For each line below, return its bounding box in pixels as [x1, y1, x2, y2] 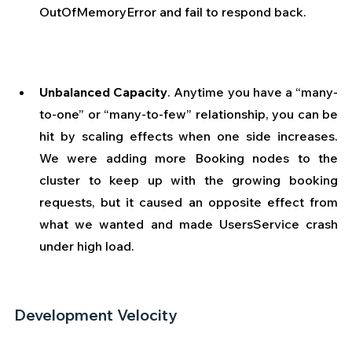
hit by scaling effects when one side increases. [39, 128, 338, 145]
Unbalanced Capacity [39, 84, 168, 101]
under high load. [39, 238, 137, 255]
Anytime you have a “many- [174, 84, 339, 101]
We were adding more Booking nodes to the [39, 150, 338, 167]
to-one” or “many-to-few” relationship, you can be [39, 106, 338, 123]
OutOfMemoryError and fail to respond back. [39, 3, 310, 20]
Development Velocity [14, 305, 177, 325]
